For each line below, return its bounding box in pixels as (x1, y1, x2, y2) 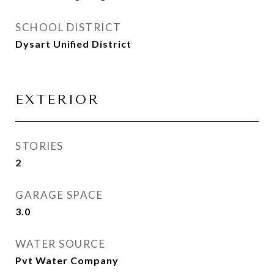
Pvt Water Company (15, 254, 119, 266)
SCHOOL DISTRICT (15, 21, 122, 34)
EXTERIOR (15, 92, 100, 107)
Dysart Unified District (15, 38, 131, 50)
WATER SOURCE (15, 237, 105, 250)
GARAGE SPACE (15, 188, 103, 201)
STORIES (15, 139, 64, 152)
